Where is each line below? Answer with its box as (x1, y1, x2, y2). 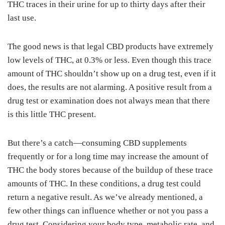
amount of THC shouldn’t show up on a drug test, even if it (8, 69, 216, 78)
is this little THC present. (8, 109, 96, 119)
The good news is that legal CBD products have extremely (8, 42, 213, 51)
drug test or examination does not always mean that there (8, 96, 210, 105)
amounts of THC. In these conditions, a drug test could (8, 179, 201, 188)
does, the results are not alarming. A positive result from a (8, 82, 212, 92)
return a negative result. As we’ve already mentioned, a (8, 192, 203, 202)
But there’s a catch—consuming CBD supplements (8, 138, 187, 148)
